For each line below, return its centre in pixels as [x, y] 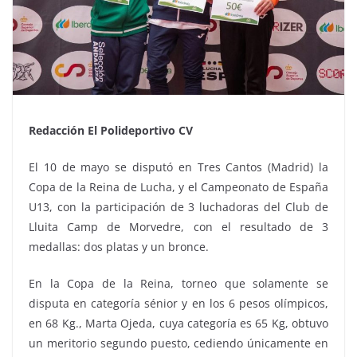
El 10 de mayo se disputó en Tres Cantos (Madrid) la [178, 167]
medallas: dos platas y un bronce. [119, 246]
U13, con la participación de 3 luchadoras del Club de [178, 206]
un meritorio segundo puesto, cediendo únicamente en [178, 343]
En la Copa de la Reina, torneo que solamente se [178, 283]
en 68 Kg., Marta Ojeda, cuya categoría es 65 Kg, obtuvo [178, 323]
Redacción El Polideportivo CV [111, 130]
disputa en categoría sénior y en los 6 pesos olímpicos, [178, 303]
